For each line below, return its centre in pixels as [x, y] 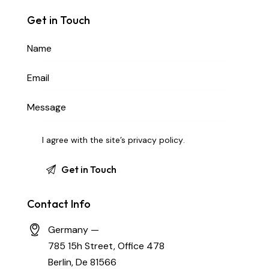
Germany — [74, 229]
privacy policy [156, 140]
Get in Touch [59, 20]
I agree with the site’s [85, 140]
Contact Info [59, 204]
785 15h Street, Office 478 [107, 246]
